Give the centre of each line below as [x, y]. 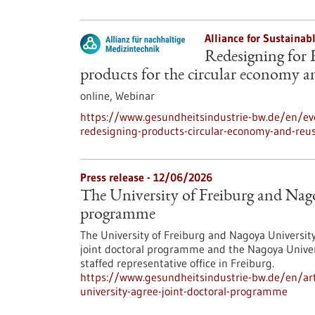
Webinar [135, 96]
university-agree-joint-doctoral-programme [184, 291]
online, [98, 96]
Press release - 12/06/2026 [146, 177]
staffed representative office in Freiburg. [177, 263]
